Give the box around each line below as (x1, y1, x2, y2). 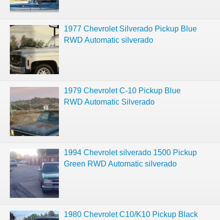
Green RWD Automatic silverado (64, 160, 177, 168)
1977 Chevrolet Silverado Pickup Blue (64, 25, 197, 33)
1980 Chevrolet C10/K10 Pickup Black (64, 210, 198, 219)
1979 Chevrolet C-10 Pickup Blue (64, 86, 181, 95)
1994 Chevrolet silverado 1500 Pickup (64, 148, 197, 157)
